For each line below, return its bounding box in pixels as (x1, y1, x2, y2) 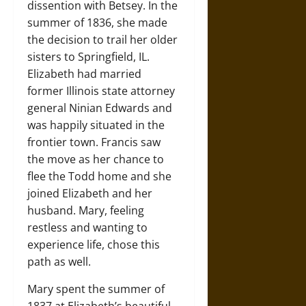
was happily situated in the (27, 117, 165, 133)
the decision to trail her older (27, 32, 178, 48)
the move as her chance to (27, 152, 164, 167)
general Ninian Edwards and (27, 100, 172, 116)
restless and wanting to (27, 220, 148, 236)
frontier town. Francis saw (27, 135, 161, 150)
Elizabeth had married (27, 66, 141, 82)
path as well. (27, 254, 91, 270)
